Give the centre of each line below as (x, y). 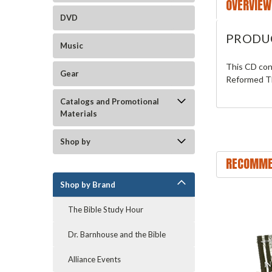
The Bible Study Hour (106, 209)
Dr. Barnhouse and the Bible (117, 234)
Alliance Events (94, 259)
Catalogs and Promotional (110, 101)
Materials (79, 114)
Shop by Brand (88, 185)
